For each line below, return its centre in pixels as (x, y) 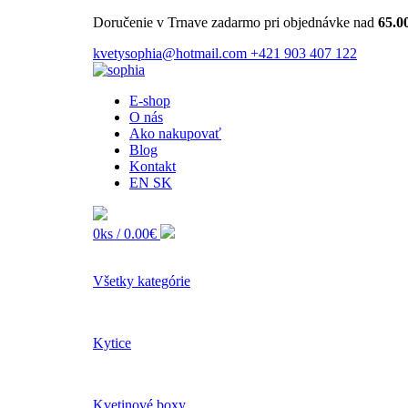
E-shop (150, 101)
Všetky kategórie (142, 281)
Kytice (112, 343)
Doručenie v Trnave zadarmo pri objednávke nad (235, 22)
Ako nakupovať (175, 133)
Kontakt (153, 166)
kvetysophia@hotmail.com (172, 53)
